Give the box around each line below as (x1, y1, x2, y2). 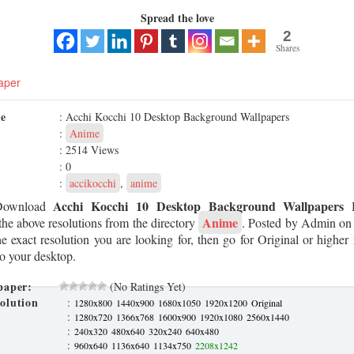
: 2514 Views (59, 142, 119, 157)
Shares (275, 42, 299, 54)
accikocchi (70, 175, 116, 190)
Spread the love (140, 9, 214, 26)
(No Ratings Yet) (107, 279, 186, 294)
